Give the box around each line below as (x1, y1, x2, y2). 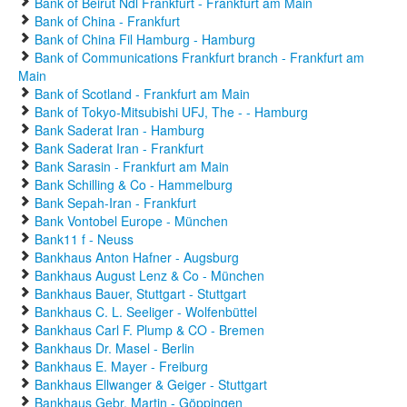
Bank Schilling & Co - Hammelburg (35, 175, 233, 194)
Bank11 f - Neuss (35, 230, 134, 248)
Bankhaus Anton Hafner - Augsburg (35, 248, 239, 266)
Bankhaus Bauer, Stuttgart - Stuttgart (35, 284, 246, 303)
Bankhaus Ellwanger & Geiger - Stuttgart (35, 375, 267, 393)
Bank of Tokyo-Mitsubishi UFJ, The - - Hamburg (35, 103, 308, 121)
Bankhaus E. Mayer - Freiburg (35, 357, 208, 375)
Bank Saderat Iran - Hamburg (35, 121, 204, 139)
